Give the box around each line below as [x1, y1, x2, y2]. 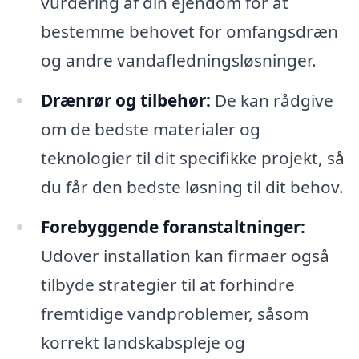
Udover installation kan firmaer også [40, 244, 329, 267]
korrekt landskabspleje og [40, 330, 245, 353]
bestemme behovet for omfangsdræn [40, 20, 338, 43]
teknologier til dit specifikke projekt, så [40, 147, 345, 170]
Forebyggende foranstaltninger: [40, 215, 305, 238]
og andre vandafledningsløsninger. [40, 49, 317, 72]
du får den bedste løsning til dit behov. [40, 175, 344, 199]
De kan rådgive [210, 89, 333, 112]
